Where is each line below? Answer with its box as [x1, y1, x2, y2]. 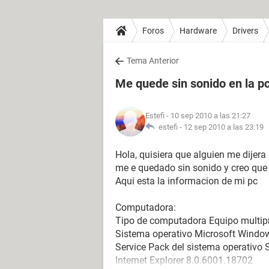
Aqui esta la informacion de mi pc [115, 175, 258, 187]
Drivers [232, 25, 258, 35]
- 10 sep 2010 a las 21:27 [165, 111, 250, 120]
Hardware [180, 25, 217, 35]
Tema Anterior [127, 56, 179, 65]
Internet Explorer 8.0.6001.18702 [115, 255, 253, 266]
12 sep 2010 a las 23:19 [184, 122, 264, 131]
